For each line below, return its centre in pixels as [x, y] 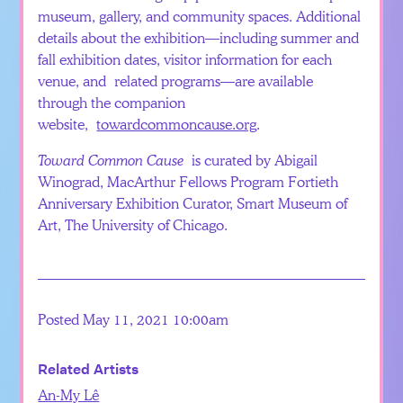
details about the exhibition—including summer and [199, 37]
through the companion [112, 102]
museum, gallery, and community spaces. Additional [200, 15]
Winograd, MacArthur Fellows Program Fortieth [188, 181]
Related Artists [89, 369]
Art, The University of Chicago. [133, 224]
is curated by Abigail [251, 159]
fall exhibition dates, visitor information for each [185, 58]
